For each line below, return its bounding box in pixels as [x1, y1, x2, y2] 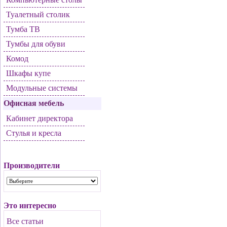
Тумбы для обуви [6, 40, 65, 48]
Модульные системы [6, 84, 78, 92]
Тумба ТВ [6, 25, 40, 33]
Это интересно [4, 201, 56, 210]
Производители [4, 161, 60, 170]
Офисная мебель [4, 99, 64, 107]
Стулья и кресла [6, 129, 61, 137]
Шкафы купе [6, 69, 51, 78]
